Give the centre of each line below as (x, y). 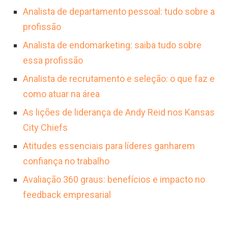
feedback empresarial (67, 195)
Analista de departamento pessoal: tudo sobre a (119, 11)
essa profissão (53, 60)
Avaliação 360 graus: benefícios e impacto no (114, 179)
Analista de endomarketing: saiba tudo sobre (112, 45)
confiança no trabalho (66, 161)
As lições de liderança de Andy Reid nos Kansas (119, 112)
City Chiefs (45, 127)
